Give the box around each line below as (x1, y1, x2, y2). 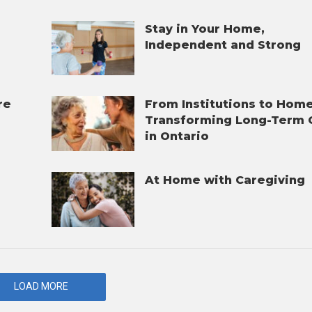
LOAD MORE (13, 280, 68, 292)
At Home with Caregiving (144, 173, 305, 187)
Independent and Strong (144, 38, 301, 52)
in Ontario (144, 130, 209, 143)
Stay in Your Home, (144, 22, 265, 36)
